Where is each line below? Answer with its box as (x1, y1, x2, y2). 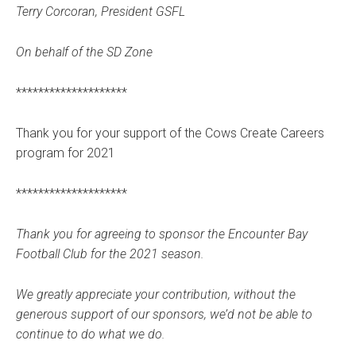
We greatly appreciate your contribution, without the (16, 287, 296, 303)
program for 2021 (16, 145, 115, 161)
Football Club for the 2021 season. (16, 246, 204, 262)
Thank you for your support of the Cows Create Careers (16, 126, 324, 141)
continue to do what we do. (16, 327, 165, 342)
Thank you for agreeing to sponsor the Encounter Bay (16, 226, 308, 242)
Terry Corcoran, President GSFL (16, 4, 185, 20)
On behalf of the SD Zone (16, 44, 153, 60)
